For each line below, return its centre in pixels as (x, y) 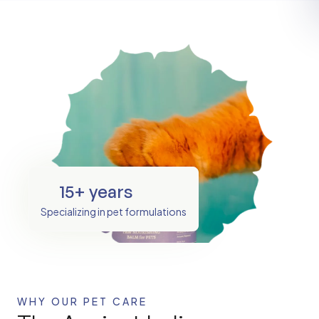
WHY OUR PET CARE (83, 301)
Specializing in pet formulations (114, 211)
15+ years (96, 192)
